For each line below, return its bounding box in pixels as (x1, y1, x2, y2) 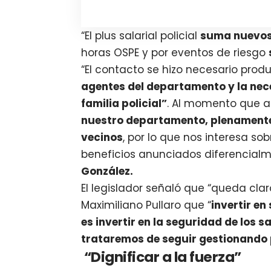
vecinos (81, 130, 123, 145)
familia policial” (81, 96, 168, 111)
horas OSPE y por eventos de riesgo (81, 45, 269, 60)
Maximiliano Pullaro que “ (81, 198, 212, 213)
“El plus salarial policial (81, 28, 201, 44)
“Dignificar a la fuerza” (83, 247, 241, 267)
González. (81, 164, 134, 179)
